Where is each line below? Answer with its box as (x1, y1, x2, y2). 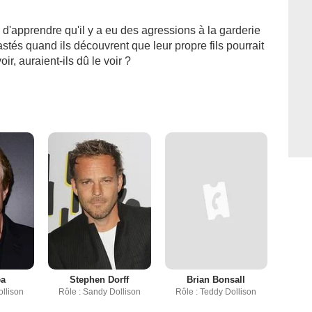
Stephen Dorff (70, 274, 130, 285)
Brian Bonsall (187, 274, 246, 285)
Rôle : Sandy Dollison (58, 286, 141, 297)
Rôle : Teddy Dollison (175, 286, 257, 297)
